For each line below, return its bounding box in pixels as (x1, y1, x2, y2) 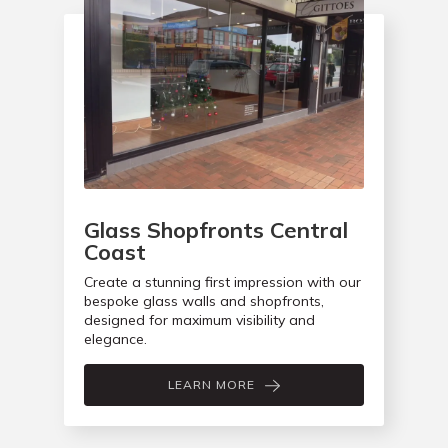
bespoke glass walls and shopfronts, (84, 292, 324, 311)
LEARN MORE (168, 377, 255, 393)
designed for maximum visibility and (84, 311, 315, 330)
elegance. (84, 330, 147, 349)
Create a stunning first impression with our (84, 273, 361, 292)
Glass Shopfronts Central (84, 216, 348, 245)
